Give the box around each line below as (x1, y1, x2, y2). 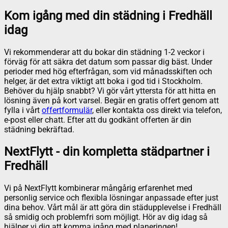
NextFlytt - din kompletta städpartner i (4, 145, 210, 159)
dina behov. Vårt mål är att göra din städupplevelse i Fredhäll (4, 203, 221, 213)
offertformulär (42, 105, 92, 116)
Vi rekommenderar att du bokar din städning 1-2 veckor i (4, 47, 205, 58)
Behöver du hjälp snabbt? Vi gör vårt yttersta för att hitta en (4, 86, 216, 96)
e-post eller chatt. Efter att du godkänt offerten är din (4, 115, 191, 125)
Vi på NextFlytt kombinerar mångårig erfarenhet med (4, 183, 192, 193)
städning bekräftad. (4, 125, 74, 135)
